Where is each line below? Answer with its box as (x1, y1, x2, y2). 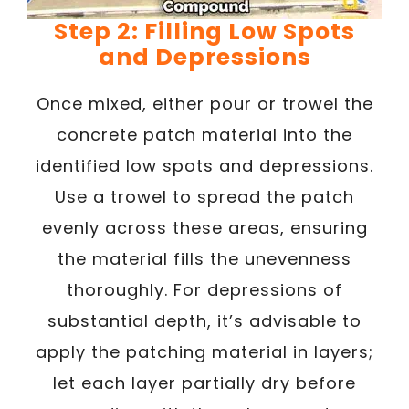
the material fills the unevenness (58, 247, 351, 270)
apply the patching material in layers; (36, 341, 373, 363)
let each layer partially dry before (53, 372, 356, 394)
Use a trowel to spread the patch (55, 185, 354, 208)
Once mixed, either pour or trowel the (36, 92, 373, 115)
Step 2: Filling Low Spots (54, 16, 355, 47)
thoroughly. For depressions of (67, 278, 342, 301)
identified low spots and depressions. (36, 154, 373, 177)
